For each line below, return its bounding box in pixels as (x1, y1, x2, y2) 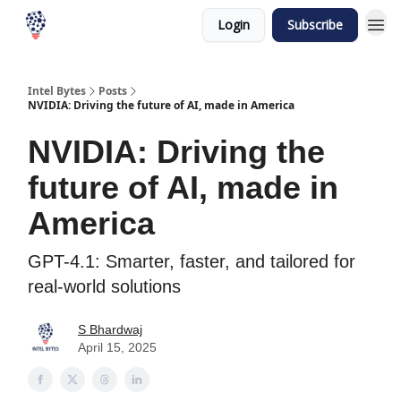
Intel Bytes (28, 83, 86, 98)
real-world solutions (28, 277, 181, 296)
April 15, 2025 (78, 340, 157, 354)
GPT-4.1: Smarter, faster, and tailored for (28, 252, 355, 271)
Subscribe (287, 16, 343, 33)
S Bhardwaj (78, 322, 142, 337)
